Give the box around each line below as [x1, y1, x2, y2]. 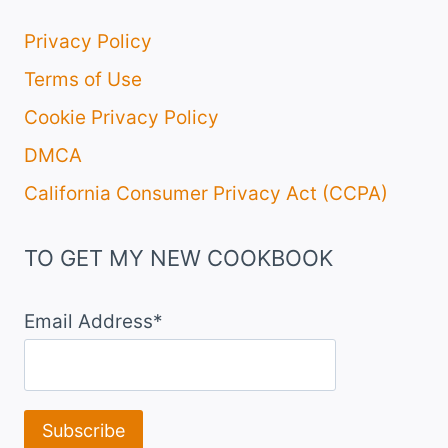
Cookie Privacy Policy [24, 105, 219, 129]
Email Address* [24, 310, 163, 334]
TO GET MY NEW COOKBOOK [24, 245, 333, 272]
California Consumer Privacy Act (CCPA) [24, 181, 388, 205]
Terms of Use [24, 68, 142, 92]
